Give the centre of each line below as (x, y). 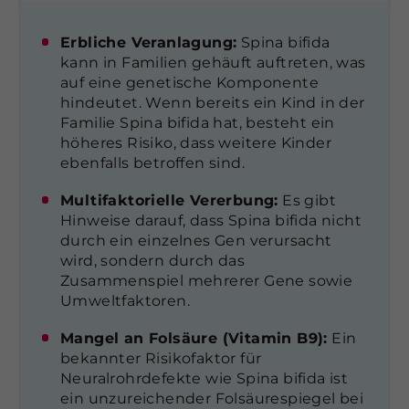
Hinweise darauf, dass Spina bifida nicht (211, 220)
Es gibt (307, 200)
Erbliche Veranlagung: (149, 42)
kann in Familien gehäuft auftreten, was (213, 62)
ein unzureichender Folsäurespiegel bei (212, 398)
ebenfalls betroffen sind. (152, 163)
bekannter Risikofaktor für (161, 358)
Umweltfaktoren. (125, 300)
